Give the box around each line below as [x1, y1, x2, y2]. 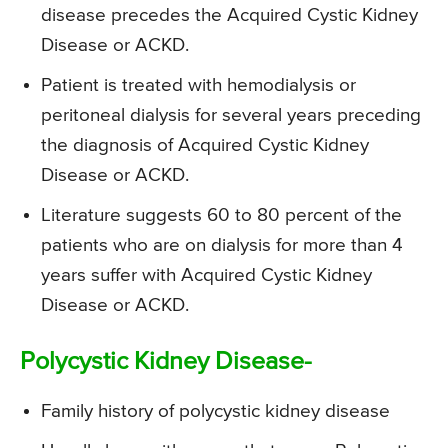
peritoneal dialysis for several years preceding [41, 105, 421, 125]
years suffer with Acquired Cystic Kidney [41, 265, 372, 285]
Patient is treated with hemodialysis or [41, 75, 356, 95]
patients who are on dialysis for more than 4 [41, 235, 403, 255]
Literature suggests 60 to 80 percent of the [41, 205, 402, 225]
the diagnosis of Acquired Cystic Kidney [41, 135, 369, 155]
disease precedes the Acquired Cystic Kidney [41, 5, 418, 25]
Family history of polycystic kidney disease [41, 401, 390, 421]
